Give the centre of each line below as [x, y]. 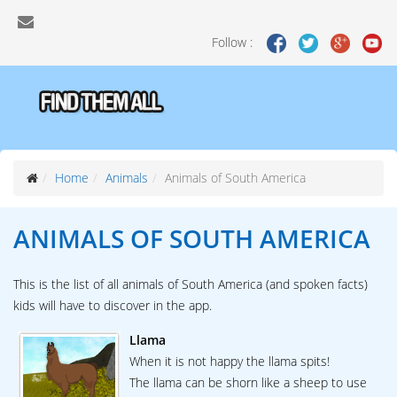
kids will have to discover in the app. [113, 306]
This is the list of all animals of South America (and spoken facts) [191, 284]
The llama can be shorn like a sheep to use [248, 383]
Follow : [234, 42]
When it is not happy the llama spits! [230, 362]
